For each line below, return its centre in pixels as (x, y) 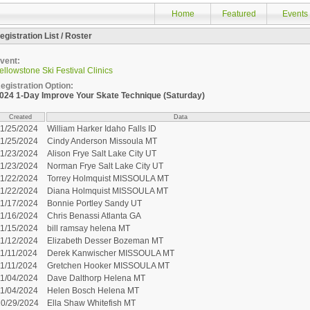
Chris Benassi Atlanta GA (94, 216)
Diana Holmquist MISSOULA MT (108, 191)
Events (295, 14)
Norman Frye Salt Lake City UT (105, 166)
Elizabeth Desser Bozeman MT (105, 241)
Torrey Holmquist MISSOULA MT (108, 179)
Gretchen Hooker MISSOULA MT (108, 266)
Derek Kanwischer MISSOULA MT (111, 253)
